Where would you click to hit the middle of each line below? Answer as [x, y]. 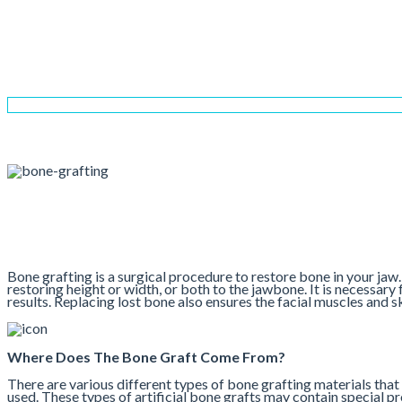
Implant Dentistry [154, 118]
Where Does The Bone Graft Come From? [146, 356]
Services [74, 118]
